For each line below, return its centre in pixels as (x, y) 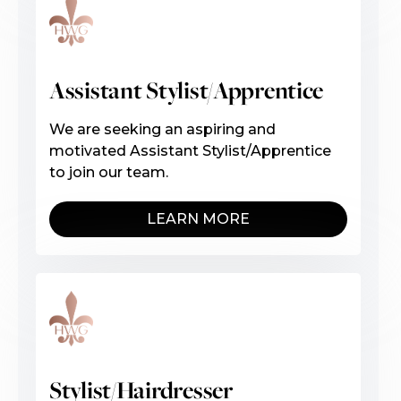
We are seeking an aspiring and (162, 129)
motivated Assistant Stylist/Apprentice (190, 150)
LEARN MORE (199, 218)
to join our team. (109, 172)
